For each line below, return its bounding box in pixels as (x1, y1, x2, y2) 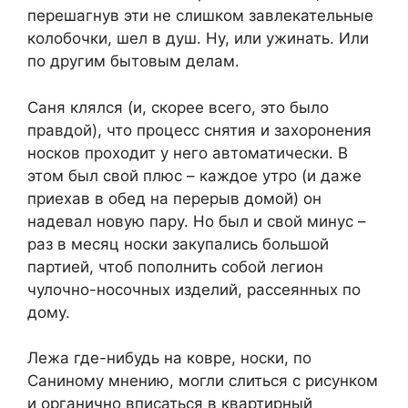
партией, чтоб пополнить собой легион (27, 257, 323, 276)
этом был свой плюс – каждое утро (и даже (27, 166, 362, 185)
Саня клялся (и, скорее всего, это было (27, 97, 329, 117)
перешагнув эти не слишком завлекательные (27, 6, 373, 25)
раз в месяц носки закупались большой (27, 234, 329, 253)
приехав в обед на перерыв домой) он (27, 189, 321, 208)
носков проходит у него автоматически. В (27, 143, 348, 162)
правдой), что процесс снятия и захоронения (27, 120, 372, 139)
